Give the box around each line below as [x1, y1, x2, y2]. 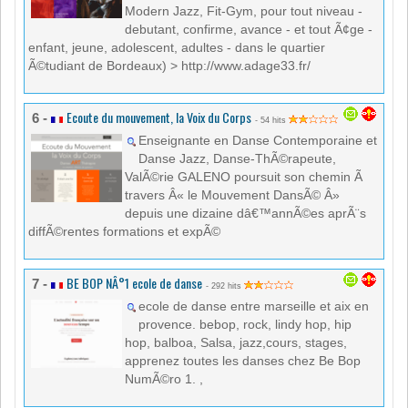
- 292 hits [206, 281, 244, 291]
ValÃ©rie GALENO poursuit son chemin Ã [125, 169, 366, 185]
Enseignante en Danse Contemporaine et [138, 133, 377, 148]
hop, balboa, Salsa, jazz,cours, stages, [125, 335, 347, 351]
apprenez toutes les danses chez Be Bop [125, 353, 361, 369]
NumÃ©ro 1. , [125, 372, 203, 387]
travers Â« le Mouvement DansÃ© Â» [125, 188, 340, 203]
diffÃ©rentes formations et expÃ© [28, 224, 220, 240]
